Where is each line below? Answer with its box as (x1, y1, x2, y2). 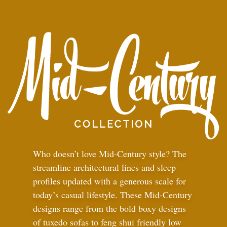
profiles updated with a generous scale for (33, 175, 186, 187)
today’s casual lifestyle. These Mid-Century (33, 188, 192, 201)
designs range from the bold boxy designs (33, 202, 186, 215)
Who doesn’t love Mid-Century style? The (33, 147, 186, 160)
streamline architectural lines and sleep (33, 161, 176, 174)
